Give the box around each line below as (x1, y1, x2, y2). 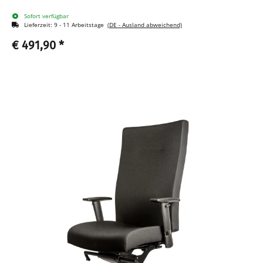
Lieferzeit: (23, 21, 54, 29)
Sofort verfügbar (23, 12, 69, 20)
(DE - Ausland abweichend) (107, 21, 182, 29)
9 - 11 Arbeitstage (53, 21, 107, 29)
